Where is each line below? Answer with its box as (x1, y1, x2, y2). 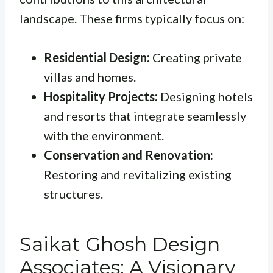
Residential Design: (44, 50, 150, 65)
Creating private (150, 50, 242, 65)
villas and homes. (44, 69, 136, 85)
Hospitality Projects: (44, 89, 158, 104)
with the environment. (44, 128, 164, 143)
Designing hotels (158, 89, 253, 104)
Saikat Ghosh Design (19, 232, 220, 257)
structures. (44, 186, 103, 202)
